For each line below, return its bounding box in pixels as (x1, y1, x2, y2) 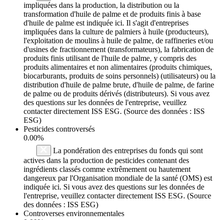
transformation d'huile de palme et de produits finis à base (24, 9, 201, 18)
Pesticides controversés (24, 124, 95, 133)
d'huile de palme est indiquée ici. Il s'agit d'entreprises (24, 18, 189, 27)
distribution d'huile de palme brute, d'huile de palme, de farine (24, 80, 214, 89)
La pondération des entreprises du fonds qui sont (51, 146, 203, 155)
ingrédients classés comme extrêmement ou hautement (24, 165, 191, 173)
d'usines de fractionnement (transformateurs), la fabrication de (24, 45, 214, 54)
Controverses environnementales (24, 209, 124, 218)
